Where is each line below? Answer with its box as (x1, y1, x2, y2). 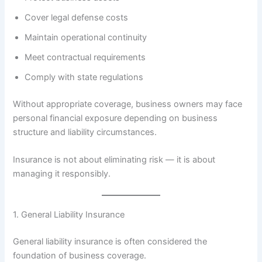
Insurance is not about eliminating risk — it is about (13, 154, 216, 166)
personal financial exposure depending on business (13, 112, 218, 123)
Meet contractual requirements (25, 52, 146, 63)
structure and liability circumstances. (13, 126, 157, 137)
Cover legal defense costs (25, 12, 129, 23)
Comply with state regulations (25, 72, 144, 83)
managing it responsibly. (13, 168, 111, 180)
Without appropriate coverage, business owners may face (13, 98, 243, 109)
